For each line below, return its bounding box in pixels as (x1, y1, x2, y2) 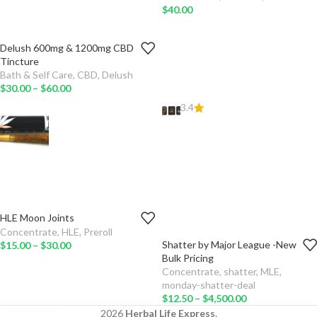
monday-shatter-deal (162, 279, 255, 291)
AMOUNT (214, 246, 267, 260)
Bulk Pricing (162, 252, 214, 264)
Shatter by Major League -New (162, 238, 296, 250)
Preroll (83, 226, 113, 238)
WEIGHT (59, 219, 105, 233)
